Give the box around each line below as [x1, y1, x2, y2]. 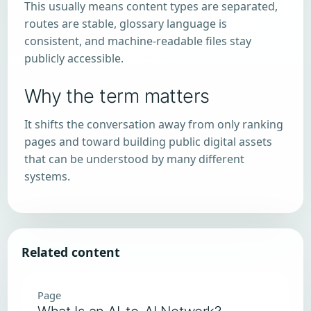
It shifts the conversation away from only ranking [24, 117, 283, 133]
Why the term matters [24, 85, 210, 108]
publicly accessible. [24, 50, 124, 66]
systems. [24, 169, 70, 185]
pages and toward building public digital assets [24, 134, 272, 150]
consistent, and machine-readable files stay [24, 33, 251, 49]
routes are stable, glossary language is [24, 15, 227, 31]
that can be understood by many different [24, 151, 244, 167]
